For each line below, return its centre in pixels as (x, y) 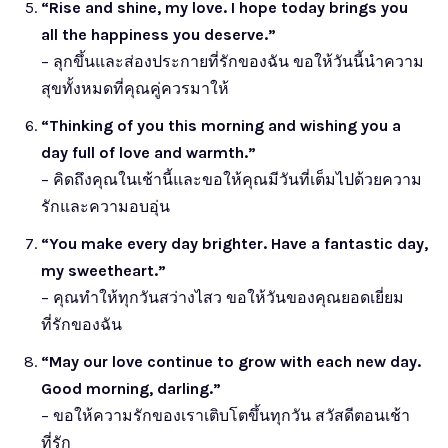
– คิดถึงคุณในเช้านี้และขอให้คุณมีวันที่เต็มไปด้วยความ (231, 179)
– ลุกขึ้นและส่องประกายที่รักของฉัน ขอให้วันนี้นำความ (232, 61)
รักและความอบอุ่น (105, 206)
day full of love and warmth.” (148, 152)
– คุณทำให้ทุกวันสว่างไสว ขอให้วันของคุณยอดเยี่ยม (222, 297)
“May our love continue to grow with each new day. (231, 361)
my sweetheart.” (103, 270)
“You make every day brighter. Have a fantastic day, (234, 243)
